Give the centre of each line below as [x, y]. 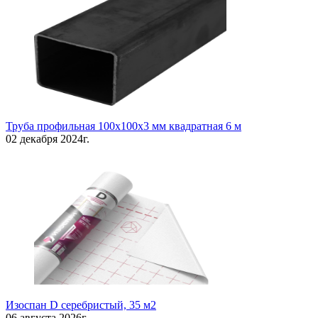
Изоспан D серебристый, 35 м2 [81, 305]
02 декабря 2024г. [48, 139]
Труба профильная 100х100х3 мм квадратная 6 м [124, 126]
